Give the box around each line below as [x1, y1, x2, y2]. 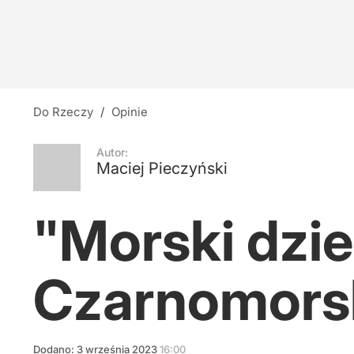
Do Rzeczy [42, 104, 93, 119]
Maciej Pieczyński [96, 159, 228, 178]
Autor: [96, 145, 128, 159]
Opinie [120, 104, 148, 119]
